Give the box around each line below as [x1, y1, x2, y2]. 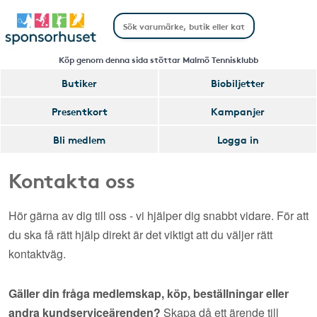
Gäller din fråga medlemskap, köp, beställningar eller [8, 285, 289, 301]
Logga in [217, 132, 259, 146]
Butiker [62, 76, 97, 90]
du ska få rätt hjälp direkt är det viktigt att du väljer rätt [8, 226, 272, 243]
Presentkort [51, 104, 108, 118]
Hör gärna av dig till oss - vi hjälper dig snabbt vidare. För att [8, 207, 309, 224]
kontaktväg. [8, 246, 66, 262]
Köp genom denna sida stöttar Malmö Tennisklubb [59, 53, 258, 65]
